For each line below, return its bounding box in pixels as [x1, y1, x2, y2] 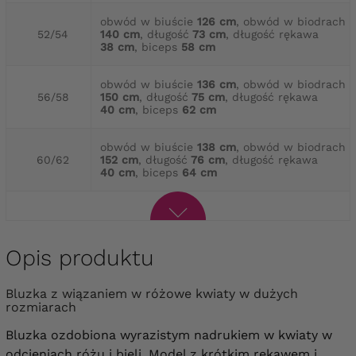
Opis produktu [6, 245, 154, 272]
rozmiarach [6, 300, 76, 315]
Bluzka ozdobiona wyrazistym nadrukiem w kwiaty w [6, 327, 332, 343]
